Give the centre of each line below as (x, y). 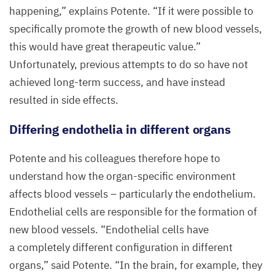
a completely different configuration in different (121, 247)
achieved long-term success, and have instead (117, 82)
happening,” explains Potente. (81, 11)
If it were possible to (206, 11)
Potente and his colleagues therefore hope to (115, 158)
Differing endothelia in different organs (120, 129)
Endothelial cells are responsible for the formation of (133, 211)
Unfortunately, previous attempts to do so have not (129, 64)
